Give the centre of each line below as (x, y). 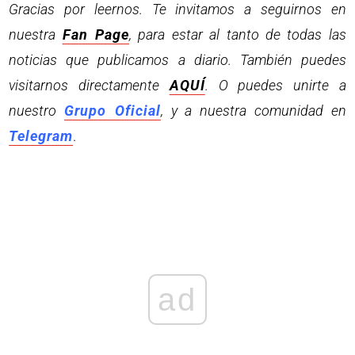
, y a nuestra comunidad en (253, 110)
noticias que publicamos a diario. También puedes (177, 59)
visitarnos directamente (89, 85)
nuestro (37, 110)
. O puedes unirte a (275, 85)
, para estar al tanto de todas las (238, 34)
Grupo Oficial (113, 110)
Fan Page (96, 34)
